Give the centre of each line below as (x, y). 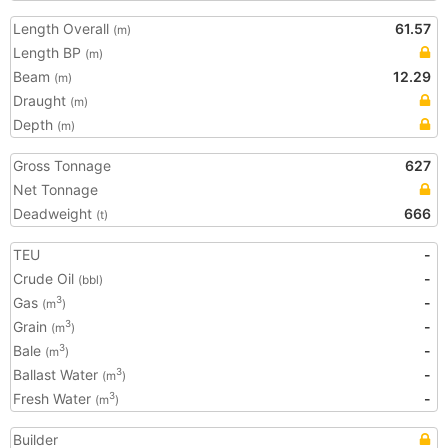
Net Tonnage (55, 189)
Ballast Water (57, 374)
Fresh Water (54, 398)
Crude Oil (45, 278)
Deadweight (54, 213)
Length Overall (63, 28)
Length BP (49, 52)
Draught (41, 100)
